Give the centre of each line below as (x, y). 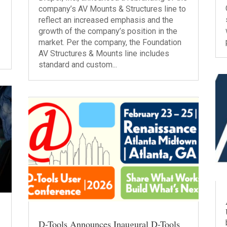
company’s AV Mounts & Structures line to (112, 9)
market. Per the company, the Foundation (110, 42)
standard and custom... (78, 65)
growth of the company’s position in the (108, 31)
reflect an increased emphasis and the (106, 20)
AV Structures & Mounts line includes (104, 53)
